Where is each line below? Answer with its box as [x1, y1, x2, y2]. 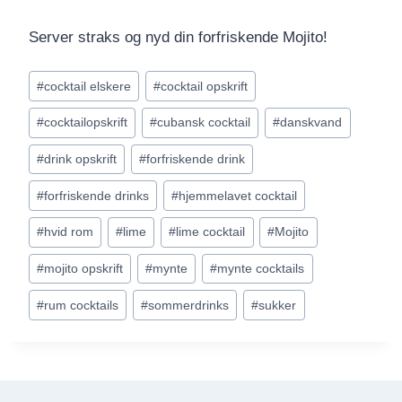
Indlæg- [28, 67, 79, 85]
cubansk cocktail [157, 116, 251, 130]
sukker [258, 298, 297, 312]
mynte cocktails [217, 262, 305, 276]
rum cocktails [44, 298, 119, 312]
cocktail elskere [44, 79, 132, 93]
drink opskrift [44, 153, 118, 167]
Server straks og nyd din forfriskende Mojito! [29, 29, 328, 47]
